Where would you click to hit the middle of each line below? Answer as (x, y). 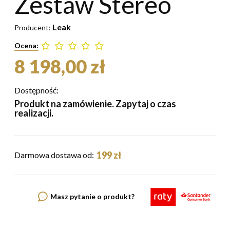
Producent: (33, 27)
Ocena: (26, 45)
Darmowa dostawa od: (54, 155)
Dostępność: (36, 90)
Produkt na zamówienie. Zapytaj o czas (95, 103)
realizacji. (34, 113)
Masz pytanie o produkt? (92, 197)
